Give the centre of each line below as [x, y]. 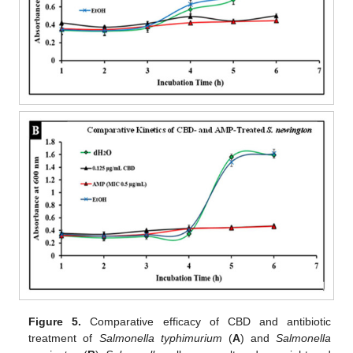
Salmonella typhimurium [160, 338]
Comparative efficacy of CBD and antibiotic [206, 321]
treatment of [64, 338]
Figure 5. [55, 321]
